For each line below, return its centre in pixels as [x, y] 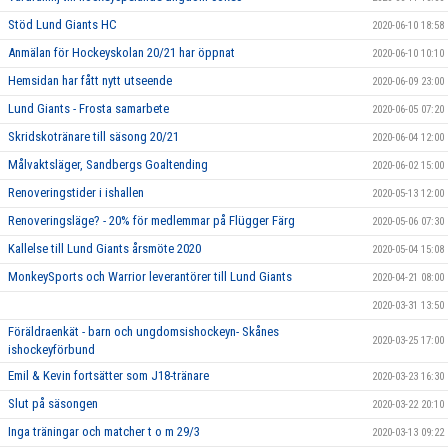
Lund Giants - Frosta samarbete [88, 108]
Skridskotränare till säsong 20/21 [93, 136]
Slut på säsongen [53, 403]
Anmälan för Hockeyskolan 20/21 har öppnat [121, 52]
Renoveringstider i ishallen [76, 192]
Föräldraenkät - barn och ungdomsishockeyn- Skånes [143, 331]
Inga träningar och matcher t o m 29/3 [104, 431]
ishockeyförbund [51, 349]
